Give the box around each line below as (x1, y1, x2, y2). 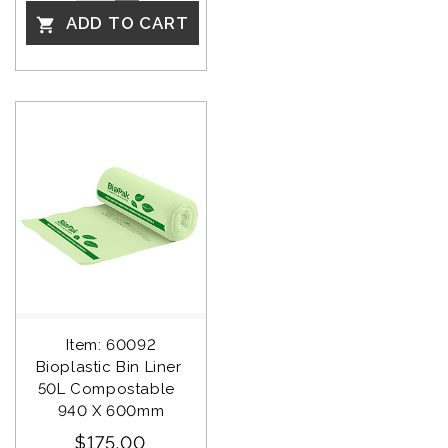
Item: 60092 (65, 335, 157, 354)
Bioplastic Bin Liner (35, 357, 187, 376)
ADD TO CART (61, 13, 189, 34)
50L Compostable (37, 379, 184, 398)
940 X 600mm (57, 401, 165, 420)
